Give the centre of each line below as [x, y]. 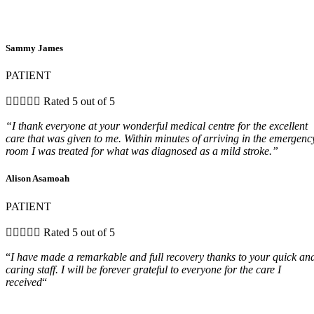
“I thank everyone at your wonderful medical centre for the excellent [157, 126]
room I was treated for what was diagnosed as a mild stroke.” [142, 151]
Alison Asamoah [37, 179]
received [24, 282]
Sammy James [34, 48]
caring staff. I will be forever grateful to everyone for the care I [143, 269]
